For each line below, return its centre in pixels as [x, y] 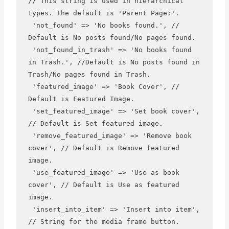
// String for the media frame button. [104, 222]
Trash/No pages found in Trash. [89, 75]
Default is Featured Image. [81, 99]
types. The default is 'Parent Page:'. [104, 13]
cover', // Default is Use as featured [104, 185]
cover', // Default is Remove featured [104, 148]
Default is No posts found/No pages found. [112, 38]
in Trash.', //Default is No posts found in [114, 62]
